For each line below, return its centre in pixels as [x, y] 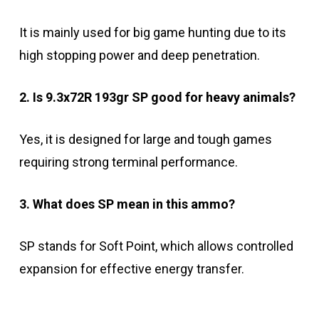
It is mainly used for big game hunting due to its [152, 32]
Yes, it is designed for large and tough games [145, 139]
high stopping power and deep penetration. [139, 55]
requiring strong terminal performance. [128, 162]
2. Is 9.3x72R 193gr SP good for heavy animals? [157, 97]
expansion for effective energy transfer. [131, 268]
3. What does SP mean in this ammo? [127, 204]
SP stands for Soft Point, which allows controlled [156, 246]
